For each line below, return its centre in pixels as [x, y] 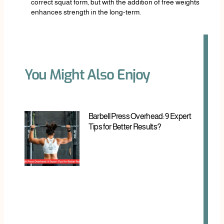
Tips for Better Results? [125, 127]
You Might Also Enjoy [87, 74]
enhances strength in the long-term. [86, 12]
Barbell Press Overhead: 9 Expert [139, 116]
